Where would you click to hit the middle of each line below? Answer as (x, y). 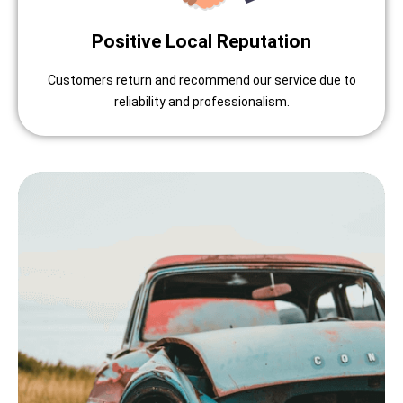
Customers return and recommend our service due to (201, 80)
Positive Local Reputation (201, 41)
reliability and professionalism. (201, 101)
